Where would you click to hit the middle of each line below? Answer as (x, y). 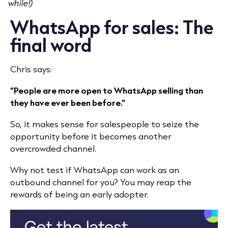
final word (51, 45)
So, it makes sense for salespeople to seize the (105, 124)
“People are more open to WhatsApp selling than (107, 91)
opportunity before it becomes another (91, 136)
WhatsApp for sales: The (112, 27)
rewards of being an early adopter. (79, 194)
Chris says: (31, 69)
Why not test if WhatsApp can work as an (95, 170)
